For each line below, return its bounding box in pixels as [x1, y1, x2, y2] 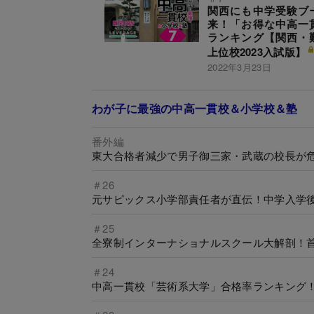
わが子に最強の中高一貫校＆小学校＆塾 [92, 100, 298, 116]
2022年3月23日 [207, 60, 272, 74]
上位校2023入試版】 [207, 44, 306, 60]
